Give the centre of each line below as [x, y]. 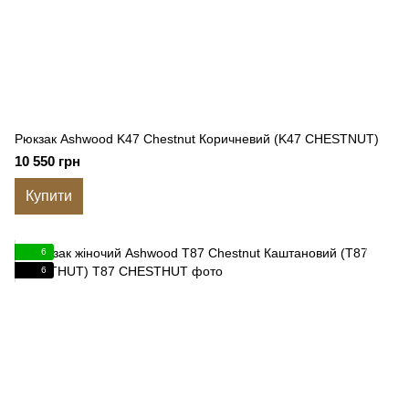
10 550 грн [47, 161]
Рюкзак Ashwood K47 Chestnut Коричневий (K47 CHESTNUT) [197, 139]
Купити [49, 196]
